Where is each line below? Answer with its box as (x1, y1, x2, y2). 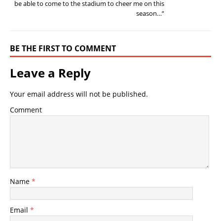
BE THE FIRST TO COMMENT (10, 43, 116, 54)
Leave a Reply (10, 65, 91, 81)
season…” (136, 9, 164, 18)
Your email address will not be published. (10, 89, 148, 99)
